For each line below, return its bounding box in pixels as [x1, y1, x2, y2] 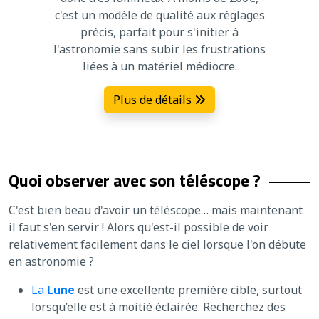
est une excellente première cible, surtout [75, 281, 302, 298]
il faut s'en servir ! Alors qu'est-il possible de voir [9, 219, 268, 235]
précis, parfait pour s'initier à [80, 23, 239, 40]
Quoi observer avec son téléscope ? [9, 167, 261, 193]
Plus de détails [113, 91, 194, 108]
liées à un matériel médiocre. [82, 58, 237, 74]
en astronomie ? [9, 253, 94, 269]
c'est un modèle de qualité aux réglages [54, 6, 265, 23]
